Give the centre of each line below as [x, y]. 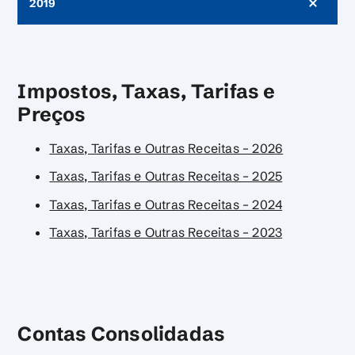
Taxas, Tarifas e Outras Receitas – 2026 [166, 149]
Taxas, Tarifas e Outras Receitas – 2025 [166, 176]
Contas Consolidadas [122, 333]
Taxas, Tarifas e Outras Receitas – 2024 [166, 204]
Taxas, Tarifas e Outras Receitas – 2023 [166, 232]
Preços [52, 115]
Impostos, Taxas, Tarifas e [147, 92]
